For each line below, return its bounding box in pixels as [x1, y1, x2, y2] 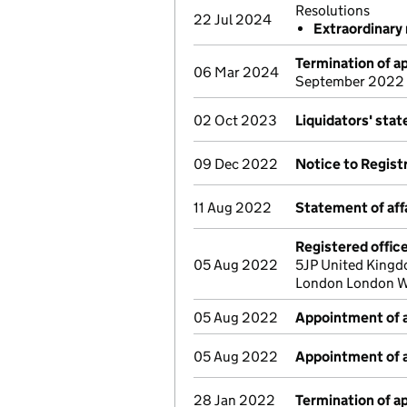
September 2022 [295, 73, 404, 90]
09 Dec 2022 [194, 155, 278, 173]
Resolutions [295, 2, 370, 19]
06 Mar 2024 [194, 64, 279, 81]
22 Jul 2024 [194, 11, 272, 28]
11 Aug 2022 [194, 199, 272, 216]
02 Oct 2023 [194, 112, 277, 129]
